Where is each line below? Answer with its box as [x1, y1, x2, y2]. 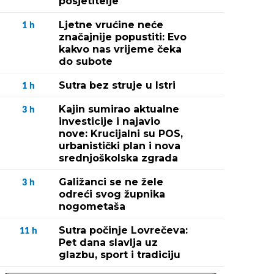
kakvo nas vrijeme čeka [59, 43, 182, 55]
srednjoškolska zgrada [59, 152, 178, 164]
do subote [59, 56, 113, 67]
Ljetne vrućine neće [59, 19, 163, 31]
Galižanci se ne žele [59, 176, 163, 188]
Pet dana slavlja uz [59, 237, 158, 248]
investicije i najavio [59, 116, 160, 127]
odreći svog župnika [59, 188, 165, 200]
